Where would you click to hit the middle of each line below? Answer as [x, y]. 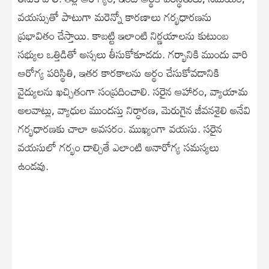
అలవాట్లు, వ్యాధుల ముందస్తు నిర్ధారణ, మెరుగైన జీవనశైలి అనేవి [134, 110]
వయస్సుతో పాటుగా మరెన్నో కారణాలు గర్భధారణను [115, 17]
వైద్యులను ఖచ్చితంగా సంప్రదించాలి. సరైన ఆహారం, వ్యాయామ [133, 91]
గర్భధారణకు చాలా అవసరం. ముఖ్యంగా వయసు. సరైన [120, 128]
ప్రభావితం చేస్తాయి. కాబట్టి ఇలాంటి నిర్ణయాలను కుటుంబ [123, 35]
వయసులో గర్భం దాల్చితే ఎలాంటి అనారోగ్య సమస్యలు [119, 147]
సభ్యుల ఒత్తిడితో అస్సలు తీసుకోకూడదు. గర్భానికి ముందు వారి [133, 54]
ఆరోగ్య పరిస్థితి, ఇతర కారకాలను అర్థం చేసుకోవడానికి [119, 72]
